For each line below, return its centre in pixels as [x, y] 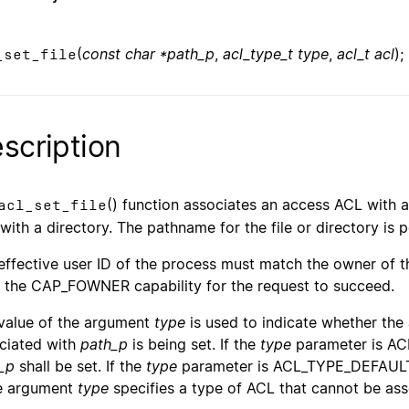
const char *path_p [148, 54]
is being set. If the [194, 344]
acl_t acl [366, 54]
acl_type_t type [276, 54]
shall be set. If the [80, 366]
